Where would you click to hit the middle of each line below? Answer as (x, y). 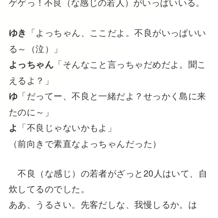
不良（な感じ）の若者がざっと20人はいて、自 (108, 173)
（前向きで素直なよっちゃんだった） (85, 143)
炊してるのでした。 (49, 188)
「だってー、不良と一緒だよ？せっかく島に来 (112, 95)
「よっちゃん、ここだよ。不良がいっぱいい (116, 32)
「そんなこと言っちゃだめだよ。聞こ (130, 64)
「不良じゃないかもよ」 (67, 127)
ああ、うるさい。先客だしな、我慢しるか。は (103, 204)
